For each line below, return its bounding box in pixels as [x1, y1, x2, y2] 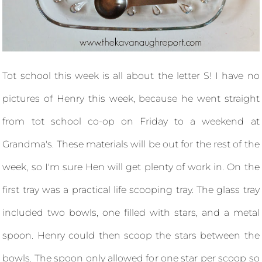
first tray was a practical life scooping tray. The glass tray [2, 184, 260, 195]
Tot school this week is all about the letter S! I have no [2, 70, 260, 81]
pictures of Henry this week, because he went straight [2, 92, 260, 104]
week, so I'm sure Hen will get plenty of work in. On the [2, 161, 260, 173]
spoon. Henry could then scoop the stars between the [2, 229, 260, 241]
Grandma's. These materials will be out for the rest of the [2, 138, 260, 150]
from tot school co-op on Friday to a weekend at [2, 115, 260, 127]
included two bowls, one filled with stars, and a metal [2, 206, 260, 218]
